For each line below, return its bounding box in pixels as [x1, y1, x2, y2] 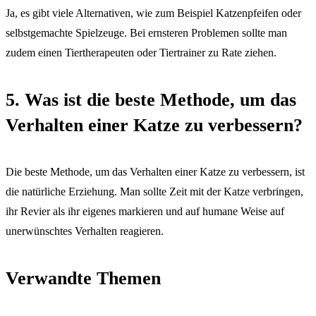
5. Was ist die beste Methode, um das [6, 89, 296, 110]
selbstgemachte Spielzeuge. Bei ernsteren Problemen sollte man [6, 27, 287, 39]
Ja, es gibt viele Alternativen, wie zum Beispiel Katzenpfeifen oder [6, 7, 301, 20]
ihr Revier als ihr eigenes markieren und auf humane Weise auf [6, 205, 284, 218]
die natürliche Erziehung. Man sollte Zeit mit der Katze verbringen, [6, 186, 303, 198]
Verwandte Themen [6, 268, 161, 289]
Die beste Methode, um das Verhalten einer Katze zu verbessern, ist [6, 166, 305, 178]
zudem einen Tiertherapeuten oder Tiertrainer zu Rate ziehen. [6, 47, 276, 59]
